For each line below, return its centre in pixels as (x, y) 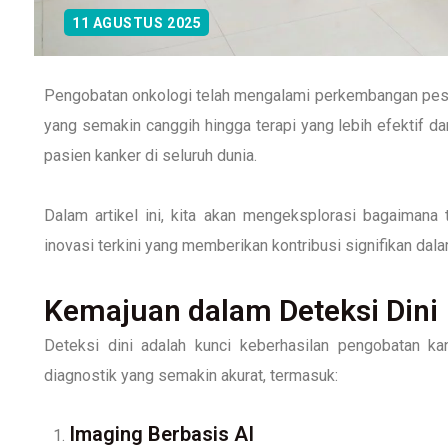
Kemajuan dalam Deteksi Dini (241, 310)
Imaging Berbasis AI (161, 433)
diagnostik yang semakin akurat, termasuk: (191, 375)
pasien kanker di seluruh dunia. (150, 155)
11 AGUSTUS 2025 (137, 22)
